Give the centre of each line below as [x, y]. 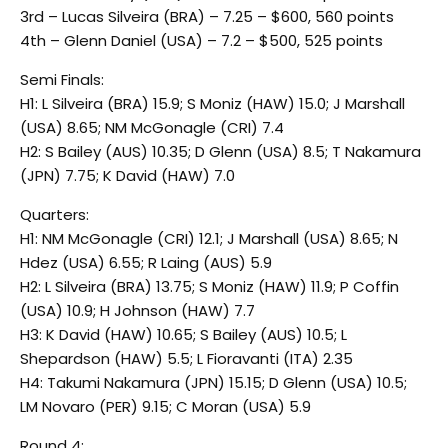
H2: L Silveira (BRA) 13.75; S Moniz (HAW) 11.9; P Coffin [209, 287]
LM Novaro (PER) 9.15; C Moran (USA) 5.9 [165, 407]
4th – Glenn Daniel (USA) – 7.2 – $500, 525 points [201, 41]
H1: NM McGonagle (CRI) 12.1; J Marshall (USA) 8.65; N [209, 239]
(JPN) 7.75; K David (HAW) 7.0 [127, 176]
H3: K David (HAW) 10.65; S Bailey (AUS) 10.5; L [183, 335]
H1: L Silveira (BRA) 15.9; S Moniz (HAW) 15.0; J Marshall [212, 104]
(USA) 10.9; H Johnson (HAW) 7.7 [137, 311]
